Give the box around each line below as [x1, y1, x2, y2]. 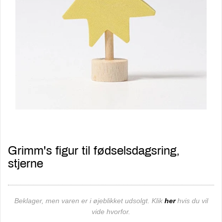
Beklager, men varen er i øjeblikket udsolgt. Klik [14, 197, 165, 205]
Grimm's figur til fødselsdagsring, [8, 144, 180, 157]
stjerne [8, 157, 43, 170]
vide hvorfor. [92, 208, 130, 216]
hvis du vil [175, 197, 208, 205]
